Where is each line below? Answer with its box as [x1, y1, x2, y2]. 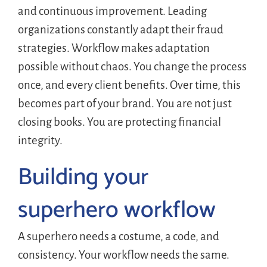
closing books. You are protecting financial [17, 115, 221, 128]
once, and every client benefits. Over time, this [17, 78, 241, 91]
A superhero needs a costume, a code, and [17, 229, 219, 243]
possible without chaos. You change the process [17, 60, 247, 73]
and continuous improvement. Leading [17, 4, 207, 17]
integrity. [17, 133, 63, 147]
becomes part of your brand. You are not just [17, 97, 232, 110]
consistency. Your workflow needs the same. [17, 248, 229, 261]
